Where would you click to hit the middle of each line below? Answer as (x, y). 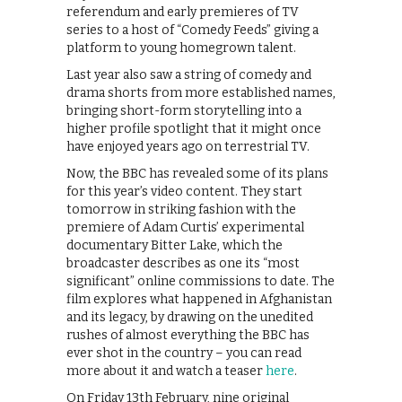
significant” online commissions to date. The (201, 282)
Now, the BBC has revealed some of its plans (197, 174)
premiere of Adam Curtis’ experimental (185, 228)
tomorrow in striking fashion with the (181, 210)
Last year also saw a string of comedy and (189, 75)
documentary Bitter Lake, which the (175, 246)
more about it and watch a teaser (166, 371)
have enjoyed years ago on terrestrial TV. (188, 147)
